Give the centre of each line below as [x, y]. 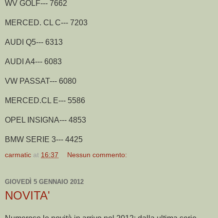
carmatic [18, 154]
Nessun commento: [97, 154]
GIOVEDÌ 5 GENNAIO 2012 [44, 182]
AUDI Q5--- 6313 [34, 42]
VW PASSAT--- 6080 [41, 81]
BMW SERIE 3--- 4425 [44, 139]
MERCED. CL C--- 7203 [46, 22]
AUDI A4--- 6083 [33, 61]
